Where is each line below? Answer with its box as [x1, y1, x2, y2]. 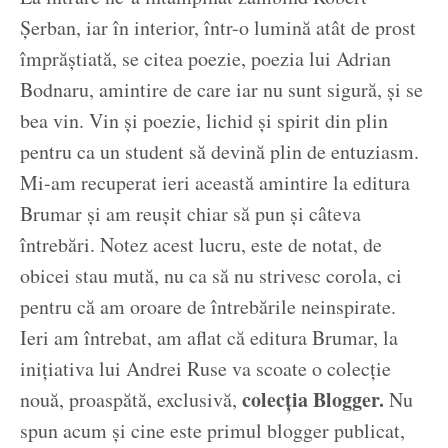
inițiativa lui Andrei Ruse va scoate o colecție [20, 355, 391, 383]
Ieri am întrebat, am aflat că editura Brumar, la [20, 324, 398, 352]
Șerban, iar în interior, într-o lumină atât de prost [20, 14, 416, 42]
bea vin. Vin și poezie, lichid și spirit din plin [20, 107, 388, 135]
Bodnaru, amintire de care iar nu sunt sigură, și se [20, 76, 423, 104]
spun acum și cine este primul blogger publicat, [20, 417, 405, 445]
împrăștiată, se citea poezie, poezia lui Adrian [20, 45, 391, 73]
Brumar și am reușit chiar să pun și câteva [20, 200, 361, 228]
